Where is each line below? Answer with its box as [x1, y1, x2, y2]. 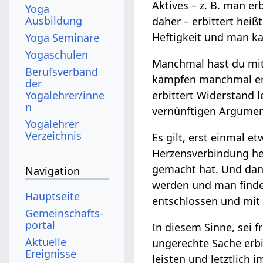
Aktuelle [25, 234, 67, 249]
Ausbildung [25, 13, 83, 28]
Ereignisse [25, 246, 77, 261]
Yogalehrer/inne [25, 87, 105, 102]
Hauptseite [25, 188, 80, 203]
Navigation [25, 164, 80, 178]
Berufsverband [25, 64, 99, 79]
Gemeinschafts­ [25, 205, 104, 220]
